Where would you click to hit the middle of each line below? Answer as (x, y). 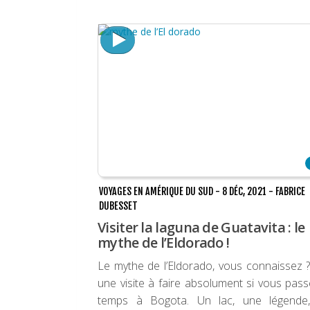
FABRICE (290, 192)
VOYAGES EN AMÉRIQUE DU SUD (156, 192)
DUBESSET (118, 206)
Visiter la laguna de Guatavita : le (201, 228)
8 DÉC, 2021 (244, 192)
